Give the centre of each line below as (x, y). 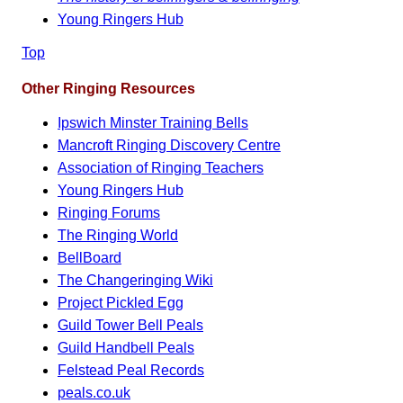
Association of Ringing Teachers (161, 167)
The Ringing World (118, 235)
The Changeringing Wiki (135, 280)
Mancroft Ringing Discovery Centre (169, 145)
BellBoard (90, 257)
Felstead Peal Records (131, 370)
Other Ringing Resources (108, 88)
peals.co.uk (94, 392)
